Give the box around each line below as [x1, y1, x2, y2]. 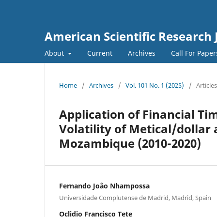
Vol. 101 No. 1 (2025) [125, 80, 184, 90]
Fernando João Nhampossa [59, 181, 150, 190]
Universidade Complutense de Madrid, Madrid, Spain [59, 193, 211, 202]
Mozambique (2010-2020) [59, 135, 201, 151]
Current [87, 48, 112, 58]
